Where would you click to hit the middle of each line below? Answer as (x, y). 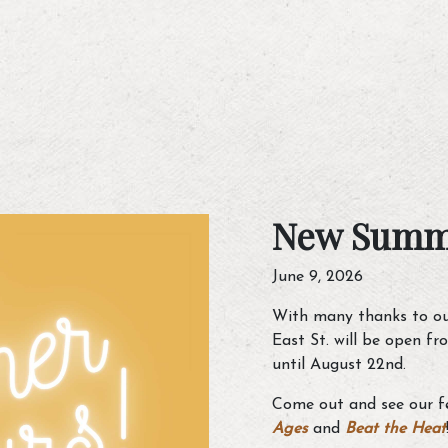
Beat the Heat (395, 429)
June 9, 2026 (317, 277)
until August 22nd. (339, 365)
